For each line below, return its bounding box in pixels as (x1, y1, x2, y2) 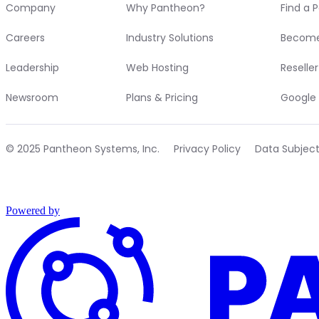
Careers (6, 30, 45, 45)
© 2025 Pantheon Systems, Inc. (6, 141, 159, 156)
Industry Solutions (125, 30, 214, 45)
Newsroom (6, 90, 58, 105)
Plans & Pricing (125, 90, 198, 105)
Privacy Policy (174, 141, 241, 156)
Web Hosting (125, 60, 189, 75)
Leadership (6, 60, 59, 75)
